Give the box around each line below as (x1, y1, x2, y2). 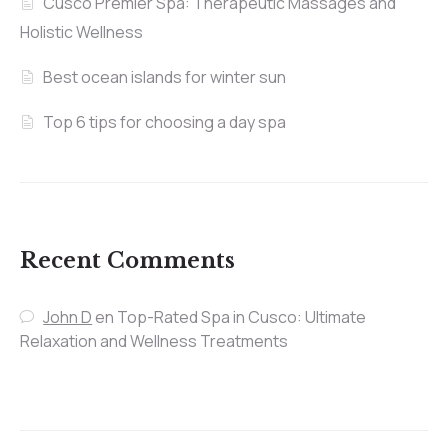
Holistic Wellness (20, 21, 143, 44)
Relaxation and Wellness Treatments (20, 330, 288, 353)
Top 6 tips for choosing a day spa (43, 111, 287, 134)
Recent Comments (20, 248, 235, 275)
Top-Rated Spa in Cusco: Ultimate (117, 306, 367, 329)
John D (43, 306, 93, 329)
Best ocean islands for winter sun (43, 66, 287, 89)
